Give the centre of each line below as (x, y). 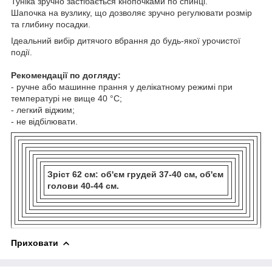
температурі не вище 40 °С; (66, 98)
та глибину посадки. (51, 24)
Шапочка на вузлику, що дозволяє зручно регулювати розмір (131, 12)
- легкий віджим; (43, 110)
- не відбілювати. (44, 121)
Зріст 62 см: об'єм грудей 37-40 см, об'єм (135, 174)
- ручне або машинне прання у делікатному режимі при (122, 87)
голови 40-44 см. (83, 185)
